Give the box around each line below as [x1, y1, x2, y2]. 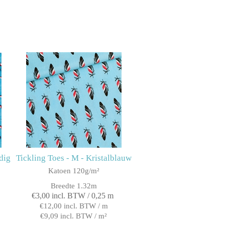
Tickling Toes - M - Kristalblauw [16, 153, 132, 163]
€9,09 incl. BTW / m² [40, 211, 107, 220]
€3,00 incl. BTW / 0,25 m [31, 191, 114, 200]
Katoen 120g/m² [48, 166, 99, 175]
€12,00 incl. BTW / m [39, 201, 108, 210]
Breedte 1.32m [50, 181, 97, 190]
